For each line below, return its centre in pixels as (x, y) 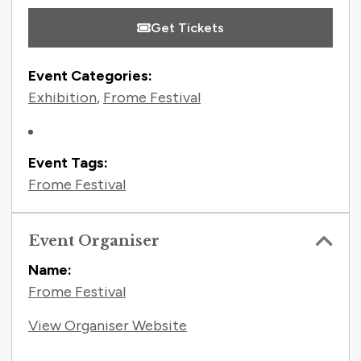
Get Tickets (187, 28)
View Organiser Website (108, 326)
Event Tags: (68, 163)
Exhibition (62, 98)
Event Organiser (94, 241)
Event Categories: (90, 76)
